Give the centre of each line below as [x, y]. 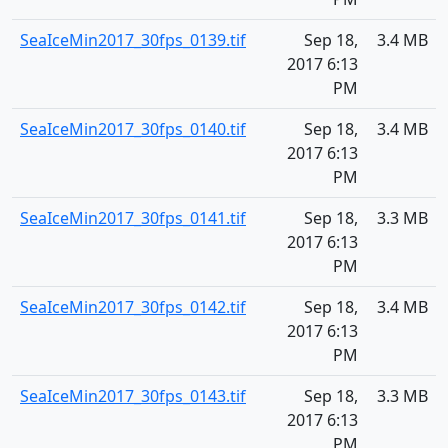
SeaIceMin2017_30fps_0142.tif [133, 307]
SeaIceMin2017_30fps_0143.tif [133, 396]
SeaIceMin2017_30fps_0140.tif [133, 129]
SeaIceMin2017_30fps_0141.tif [133, 218]
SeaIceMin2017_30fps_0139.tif [133, 40]
